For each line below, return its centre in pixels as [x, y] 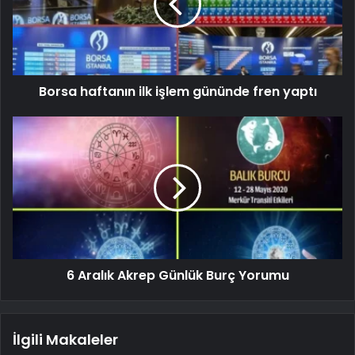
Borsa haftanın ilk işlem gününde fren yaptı [177, 91]
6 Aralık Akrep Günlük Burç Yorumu [177, 275]
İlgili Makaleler [65, 339]
